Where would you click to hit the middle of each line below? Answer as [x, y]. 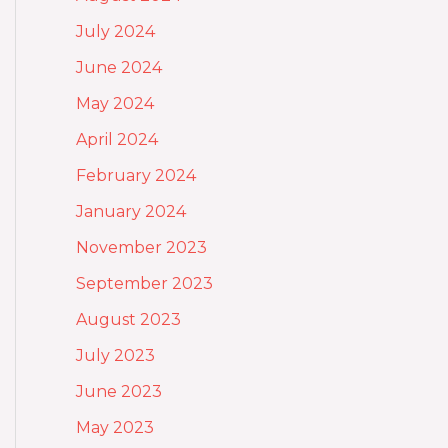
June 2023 [119, 391]
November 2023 [141, 247]
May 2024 [115, 103]
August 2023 [128, 319]
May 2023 [115, 427]
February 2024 [136, 175]
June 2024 [119, 67]
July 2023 [115, 355]
